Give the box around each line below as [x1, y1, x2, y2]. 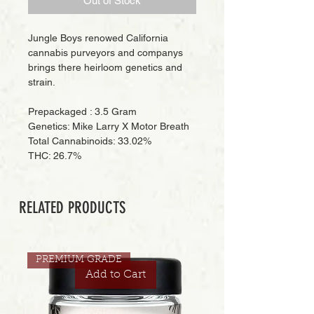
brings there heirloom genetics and [28, 62, 182, 73]
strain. [28, 76, 58, 88]
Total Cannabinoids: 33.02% [28, 135, 151, 146]
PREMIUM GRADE [35, 254, 122, 265]
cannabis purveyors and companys [28, 47, 183, 58]
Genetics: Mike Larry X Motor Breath [28, 121, 189, 132]
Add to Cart [85, 268, 146, 280]
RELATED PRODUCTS [19, 198, 125, 217]
